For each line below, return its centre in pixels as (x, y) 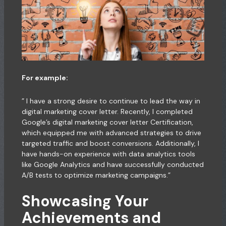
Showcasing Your (85, 201)
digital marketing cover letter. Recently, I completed (107, 111)
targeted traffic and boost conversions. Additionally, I (110, 143)
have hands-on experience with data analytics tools (108, 154)
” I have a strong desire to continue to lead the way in (111, 101)
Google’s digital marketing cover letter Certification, (107, 122)
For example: (45, 78)
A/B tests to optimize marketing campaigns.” (96, 175)
